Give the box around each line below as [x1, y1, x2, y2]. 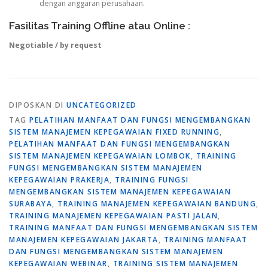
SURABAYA [9, 198, 52, 209]
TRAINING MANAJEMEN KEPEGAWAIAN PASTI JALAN [9, 210, 218, 221]
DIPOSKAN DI [9, 99, 66, 110]
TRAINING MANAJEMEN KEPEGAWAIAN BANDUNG [57, 198, 256, 209]
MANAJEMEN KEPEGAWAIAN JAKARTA [9, 234, 159, 245]
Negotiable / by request [9, 40, 102, 51]
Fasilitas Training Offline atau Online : [9, 20, 190, 32]
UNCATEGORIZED [66, 99, 137, 110]
